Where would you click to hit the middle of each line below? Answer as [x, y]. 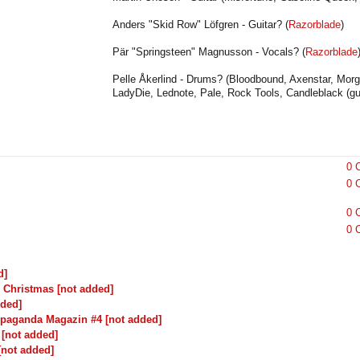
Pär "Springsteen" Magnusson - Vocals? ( [209, 52]
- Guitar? [260, 25]
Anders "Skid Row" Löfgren [176, 25]
